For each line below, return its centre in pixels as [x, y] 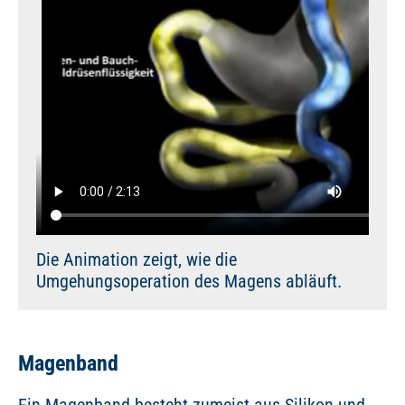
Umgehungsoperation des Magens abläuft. [189, 281]
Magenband [68, 363]
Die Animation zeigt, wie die [137, 259]
